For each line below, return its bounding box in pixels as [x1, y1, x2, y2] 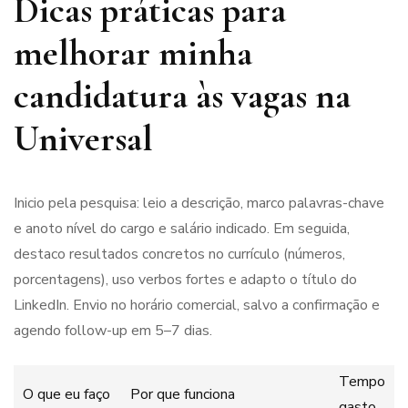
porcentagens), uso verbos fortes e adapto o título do [14, 270, 357, 291]
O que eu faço [22, 384, 110, 405]
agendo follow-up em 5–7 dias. [14, 321, 212, 342]
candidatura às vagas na [14, 74, 351, 118]
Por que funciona [129, 384, 235, 405]
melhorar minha [14, 31, 252, 76]
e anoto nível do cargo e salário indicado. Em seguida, [14, 219, 350, 240]
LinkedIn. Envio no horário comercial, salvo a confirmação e [14, 295, 380, 316]
